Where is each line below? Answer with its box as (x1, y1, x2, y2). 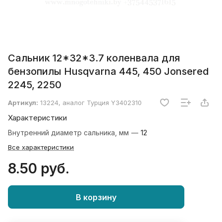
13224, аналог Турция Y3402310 (40, 99, 142, 107)
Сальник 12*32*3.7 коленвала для (8, 52, 180, 64)
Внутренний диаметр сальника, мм (8, 128, 131, 137)
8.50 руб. (8, 160, 69, 177)
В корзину (76, 192, 116, 202)
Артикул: (8, 99, 38, 107)
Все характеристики (8, 143, 74, 152)
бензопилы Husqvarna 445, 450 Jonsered (8, 65, 209, 78)
